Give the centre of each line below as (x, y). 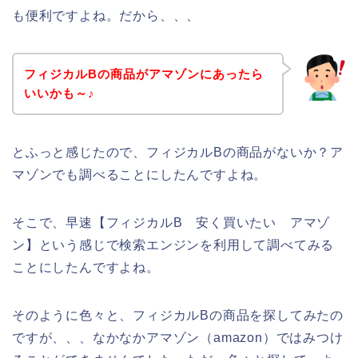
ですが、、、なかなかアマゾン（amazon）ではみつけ (178, 337)
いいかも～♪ (59, 93)
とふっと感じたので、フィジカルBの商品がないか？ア (178, 152)
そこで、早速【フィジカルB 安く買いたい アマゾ (171, 222)
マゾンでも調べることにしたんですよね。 (140, 174)
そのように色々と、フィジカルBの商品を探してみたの (178, 315)
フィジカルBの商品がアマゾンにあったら (143, 74)
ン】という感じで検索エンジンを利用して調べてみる (173, 245)
